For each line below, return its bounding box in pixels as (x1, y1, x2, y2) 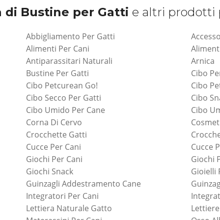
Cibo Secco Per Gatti (26, 92, 101, 103)
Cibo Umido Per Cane (26, 104, 105, 115)
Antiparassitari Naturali (26, 55, 112, 66)
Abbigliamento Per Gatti (26, 30, 115, 42)
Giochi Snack (26, 165, 73, 177)
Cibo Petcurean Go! (26, 80, 98, 91)
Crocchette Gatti (26, 129, 87, 140)
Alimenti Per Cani (26, 43, 89, 54)
